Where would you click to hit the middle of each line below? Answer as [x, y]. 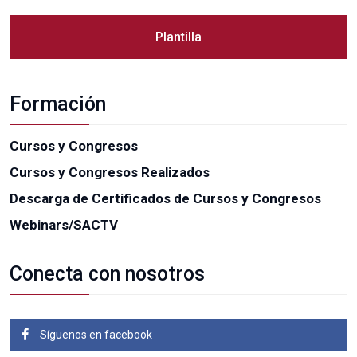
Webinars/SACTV [64, 224]
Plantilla [178, 37]
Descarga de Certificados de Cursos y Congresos [165, 198]
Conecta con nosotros [107, 273]
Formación [58, 104]
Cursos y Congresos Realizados [110, 172]
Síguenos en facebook [95, 334]
